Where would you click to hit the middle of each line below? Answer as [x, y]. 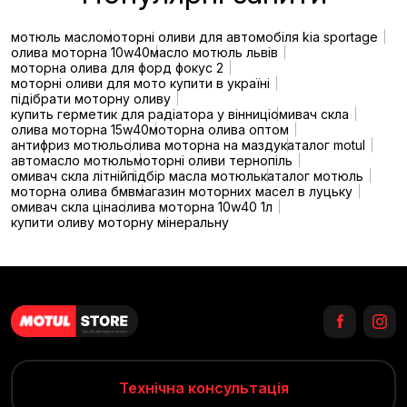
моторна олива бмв [73, 191]
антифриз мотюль [67, 144]
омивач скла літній [69, 175]
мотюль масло [57, 36]
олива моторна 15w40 [80, 129]
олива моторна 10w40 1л [195, 206]
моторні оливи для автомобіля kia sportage [241, 36]
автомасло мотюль [72, 160]
